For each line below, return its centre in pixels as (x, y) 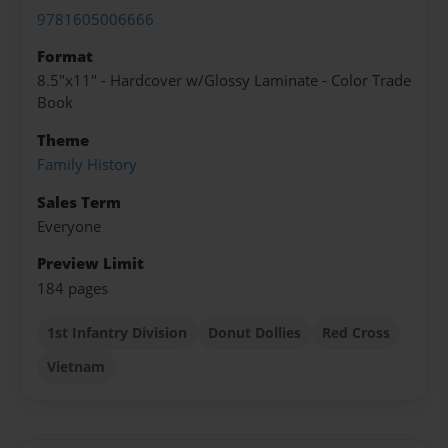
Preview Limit (90, 264)
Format (65, 57)
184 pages (72, 288)
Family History (87, 165)
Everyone (69, 226)
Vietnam (76, 366)
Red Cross (355, 332)
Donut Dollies (255, 332)
